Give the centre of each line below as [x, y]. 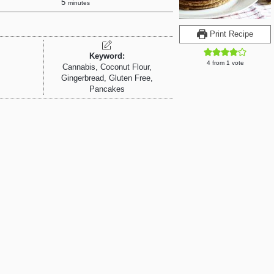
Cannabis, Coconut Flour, [107, 68]
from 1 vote [227, 63]
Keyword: [107, 57]
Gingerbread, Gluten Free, [107, 79]
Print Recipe [230, 35]
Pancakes [107, 90]
